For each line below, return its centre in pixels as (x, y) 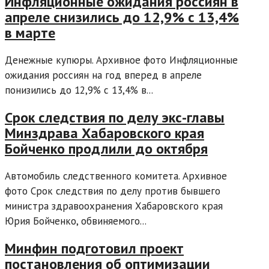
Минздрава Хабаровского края (104, 133)
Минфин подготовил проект (94, 249)
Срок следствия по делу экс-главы (115, 118)
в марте (30, 33)
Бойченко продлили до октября (106, 149)
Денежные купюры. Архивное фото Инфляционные (121, 60)
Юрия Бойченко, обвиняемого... (76, 221)
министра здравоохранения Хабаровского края (114, 206)
